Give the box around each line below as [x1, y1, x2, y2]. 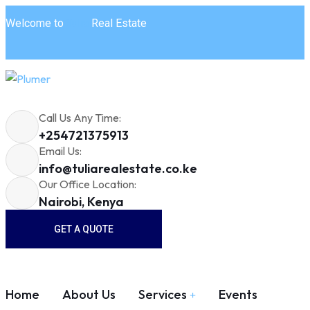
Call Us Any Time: [39, 111, 121, 125]
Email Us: [39, 144, 82, 158]
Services [138, 286, 187, 302]
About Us [62, 286, 116, 302]
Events [219, 286, 257, 302]
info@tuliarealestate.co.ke [39, 161, 197, 177]
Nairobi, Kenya [39, 194, 124, 210]
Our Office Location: [39, 177, 136, 192]
